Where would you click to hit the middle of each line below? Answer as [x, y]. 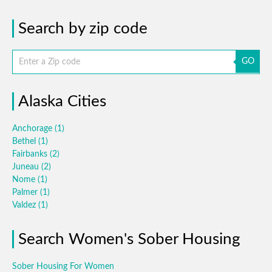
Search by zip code [83, 29]
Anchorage [33, 129]
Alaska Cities [62, 101]
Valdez [25, 205]
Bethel [25, 141]
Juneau [27, 167]
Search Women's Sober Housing [129, 239]
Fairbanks [31, 154]
